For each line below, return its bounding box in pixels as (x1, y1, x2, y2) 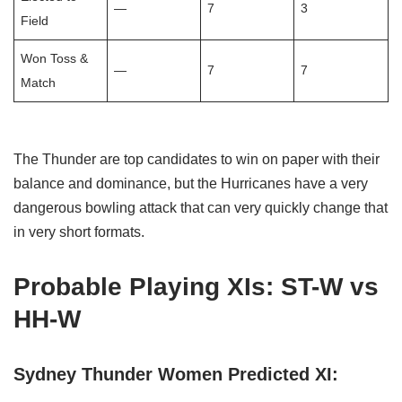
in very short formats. (13, 223, 144, 240)
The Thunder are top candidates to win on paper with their (13, 151, 380, 167)
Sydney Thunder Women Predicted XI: (13, 363, 338, 384)
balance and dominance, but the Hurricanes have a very (13, 175, 368, 191)
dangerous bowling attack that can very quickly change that (13, 199, 388, 215)
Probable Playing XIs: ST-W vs (13, 272, 379, 301)
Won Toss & (21, 50, 89, 66)
